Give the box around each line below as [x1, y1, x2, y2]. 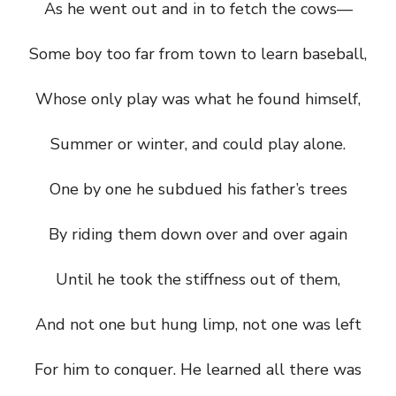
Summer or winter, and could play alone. [50, 133, 346, 155]
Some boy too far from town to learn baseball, [29, 43, 367, 65]
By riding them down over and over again [49, 224, 347, 245]
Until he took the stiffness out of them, [56, 269, 340, 290]
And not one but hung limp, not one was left [34, 314, 362, 335]
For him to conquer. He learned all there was [34, 359, 362, 380]
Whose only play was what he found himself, [35, 88, 361, 110]
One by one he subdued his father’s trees [49, 179, 347, 200]
